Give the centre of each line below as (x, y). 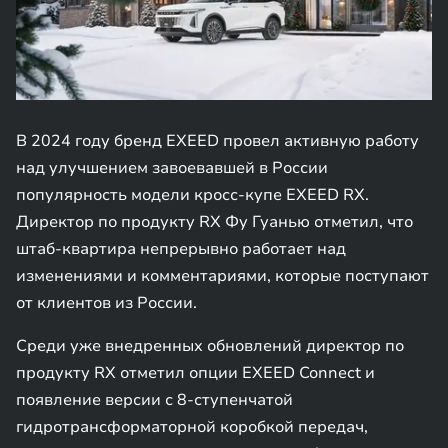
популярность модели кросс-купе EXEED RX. (192, 195)
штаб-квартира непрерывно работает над (181, 249)
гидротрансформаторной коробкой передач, (192, 427)
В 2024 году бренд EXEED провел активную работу (217, 141)
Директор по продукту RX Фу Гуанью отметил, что (214, 222)
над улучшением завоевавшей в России (172, 168)
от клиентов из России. (106, 303)
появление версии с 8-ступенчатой (154, 400)
